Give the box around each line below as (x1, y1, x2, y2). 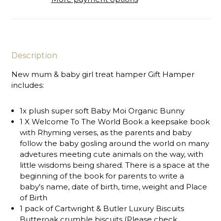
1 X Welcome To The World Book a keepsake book (19, 116, 210, 126)
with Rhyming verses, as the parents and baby (19, 127, 191, 137)
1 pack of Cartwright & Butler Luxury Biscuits (19, 203, 186, 213)
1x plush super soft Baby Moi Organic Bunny (19, 106, 184, 115)
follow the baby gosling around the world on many (19, 138, 209, 148)
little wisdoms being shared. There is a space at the (19, 160, 210, 170)
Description (11, 50, 58, 60)
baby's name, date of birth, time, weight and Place (19, 182, 207, 191)
